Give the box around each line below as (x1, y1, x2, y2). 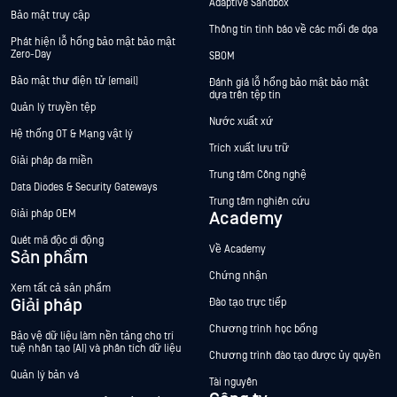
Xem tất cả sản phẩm (11, 283, 111, 295)
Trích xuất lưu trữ (209, 143, 289, 155)
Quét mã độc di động (11, 235, 104, 247)
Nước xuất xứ (209, 116, 273, 128)
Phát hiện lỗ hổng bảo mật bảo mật (11, 36, 175, 49)
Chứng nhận (209, 270, 268, 283)
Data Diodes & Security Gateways (11, 182, 158, 194)
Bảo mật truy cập (11, 10, 90, 22)
